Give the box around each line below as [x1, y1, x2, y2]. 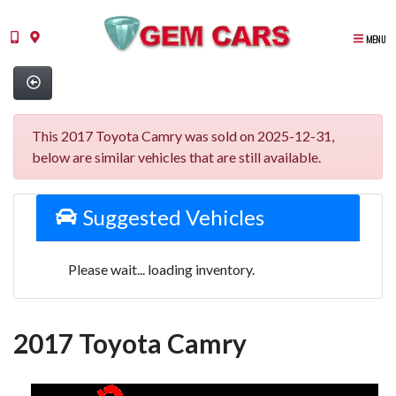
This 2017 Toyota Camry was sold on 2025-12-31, [32, 126, 334, 144]
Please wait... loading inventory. [68, 260, 255, 278]
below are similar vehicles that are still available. [32, 148, 321, 165]
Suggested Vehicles [78, 203, 264, 230]
